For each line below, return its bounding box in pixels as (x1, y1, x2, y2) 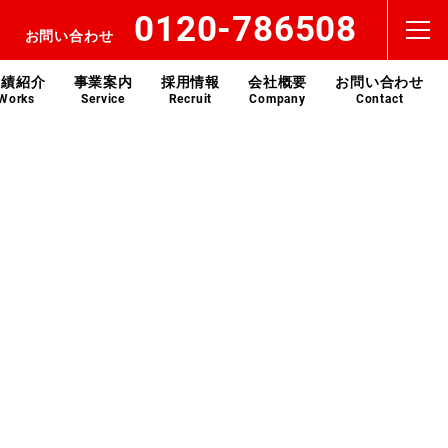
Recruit (168, 92, 213, 106)
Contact (355, 92, 404, 106)
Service (81, 92, 125, 106)
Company (249, 92, 306, 106)
